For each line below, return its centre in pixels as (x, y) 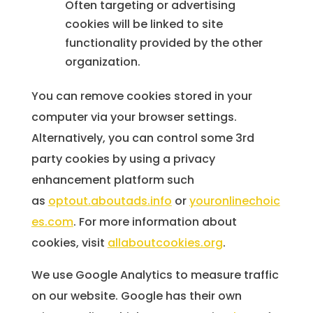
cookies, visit (69, 243)
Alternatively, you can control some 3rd (143, 138)
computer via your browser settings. (134, 117)
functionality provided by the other (163, 43)
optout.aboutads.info (110, 201)
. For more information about (155, 222)
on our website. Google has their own (136, 296)
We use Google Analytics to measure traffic (155, 275)
